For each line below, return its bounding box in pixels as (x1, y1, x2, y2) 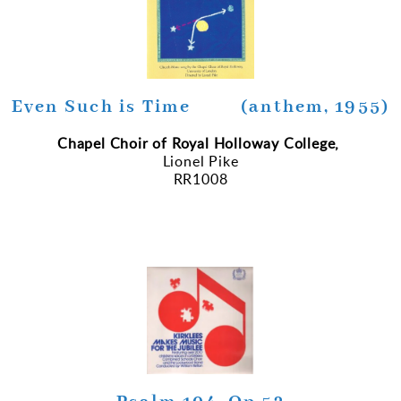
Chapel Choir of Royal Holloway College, (56, 133, 340, 154)
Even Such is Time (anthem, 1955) (11, 95, 390, 120)
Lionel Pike (162, 151, 239, 172)
